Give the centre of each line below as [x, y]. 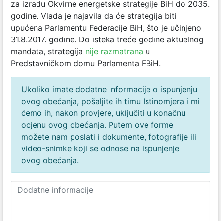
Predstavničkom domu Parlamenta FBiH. [86, 63]
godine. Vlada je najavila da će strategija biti [94, 16]
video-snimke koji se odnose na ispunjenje [100, 148]
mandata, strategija [48, 51]
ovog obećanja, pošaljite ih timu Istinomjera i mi [110, 101]
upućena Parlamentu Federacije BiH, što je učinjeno [106, 28]
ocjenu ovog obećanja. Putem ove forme [97, 125]
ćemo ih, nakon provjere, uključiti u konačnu [103, 113]
